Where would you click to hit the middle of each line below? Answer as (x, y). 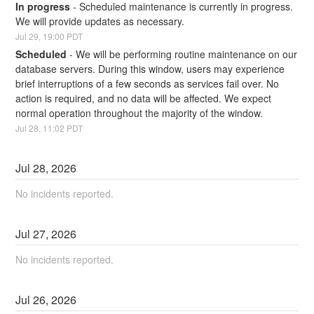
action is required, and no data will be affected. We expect (144, 98)
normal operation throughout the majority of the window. (139, 113)
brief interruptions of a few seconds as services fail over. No (148, 84)
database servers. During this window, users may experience (150, 69)
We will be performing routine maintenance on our (187, 54)
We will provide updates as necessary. (100, 21)
